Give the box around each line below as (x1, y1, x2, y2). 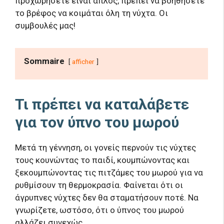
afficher (72, 57, 94, 66)
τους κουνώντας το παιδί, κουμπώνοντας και (15, 155, 189, 165)
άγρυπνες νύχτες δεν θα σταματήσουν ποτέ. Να (15, 192, 198, 203)
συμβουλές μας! (15, 20, 75, 31)
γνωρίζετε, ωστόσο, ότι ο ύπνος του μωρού (15, 205, 184, 215)
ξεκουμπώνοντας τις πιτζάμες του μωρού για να (15, 167, 203, 178)
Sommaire (24, 56, 64, 66)
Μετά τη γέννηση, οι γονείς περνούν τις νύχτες (15, 142, 196, 153)
